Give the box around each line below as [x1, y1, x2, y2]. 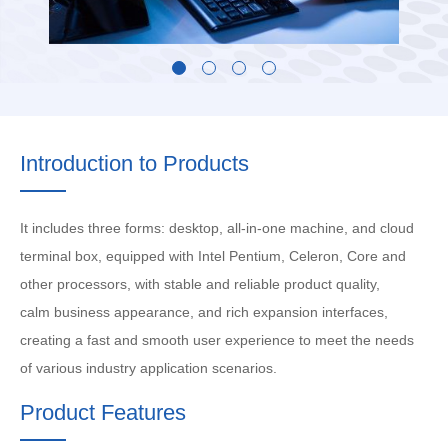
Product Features [20, 400, 186, 426]
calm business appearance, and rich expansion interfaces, [20, 304, 388, 320]
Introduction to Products [20, 151, 249, 176]
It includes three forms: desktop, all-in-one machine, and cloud [20, 220, 414, 236]
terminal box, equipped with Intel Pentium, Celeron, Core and [20, 248, 406, 264]
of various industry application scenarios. [20, 360, 277, 376]
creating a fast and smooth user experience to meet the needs [20, 332, 414, 348]
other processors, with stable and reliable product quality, [20, 276, 380, 292]
